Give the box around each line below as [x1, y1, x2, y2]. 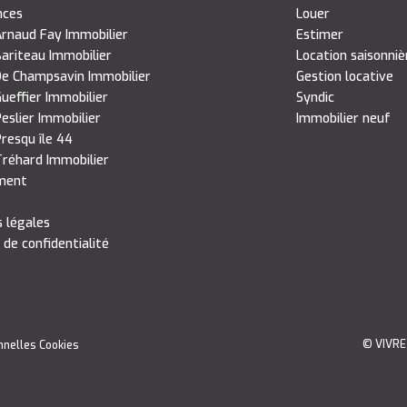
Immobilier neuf [295, 109, 391, 127]
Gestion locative [295, 67, 393, 85]
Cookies [39, 337, 80, 352]
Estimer [295, 25, 343, 44]
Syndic [295, 88, 334, 106]
